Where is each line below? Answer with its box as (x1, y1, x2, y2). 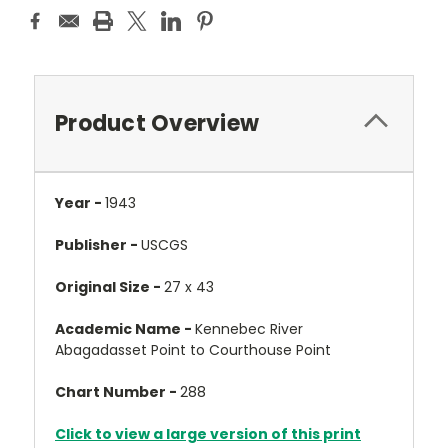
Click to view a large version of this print (55, 424, 361, 444)
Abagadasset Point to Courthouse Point (55, 340, 331, 360)
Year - (55, 193, 105, 213)
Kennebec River (195, 319, 303, 339)
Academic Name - (55, 319, 195, 339)
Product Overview (55, 108, 259, 139)
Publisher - (55, 235, 141, 255)
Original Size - (55, 277, 164, 297)
